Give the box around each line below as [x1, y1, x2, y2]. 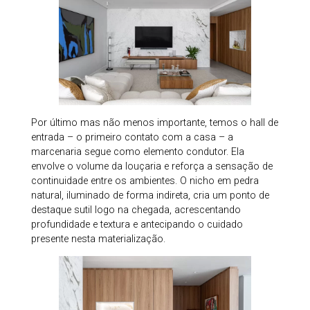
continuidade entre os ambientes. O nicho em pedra [30, 174, 259, 187]
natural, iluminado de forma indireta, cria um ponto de [30, 189, 269, 201]
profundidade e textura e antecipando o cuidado [30, 218, 243, 230]
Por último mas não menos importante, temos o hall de [30, 116, 278, 129]
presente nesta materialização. [30, 232, 165, 245]
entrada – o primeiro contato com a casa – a [30, 131, 233, 143]
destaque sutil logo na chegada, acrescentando [30, 203, 241, 216]
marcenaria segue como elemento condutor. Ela [30, 145, 244, 158]
